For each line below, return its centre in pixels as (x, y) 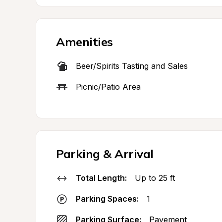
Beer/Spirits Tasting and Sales (132, 66)
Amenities (84, 42)
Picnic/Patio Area (108, 87)
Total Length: (101, 178)
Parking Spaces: (107, 199)
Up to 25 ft (155, 178)
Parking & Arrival (105, 154)
